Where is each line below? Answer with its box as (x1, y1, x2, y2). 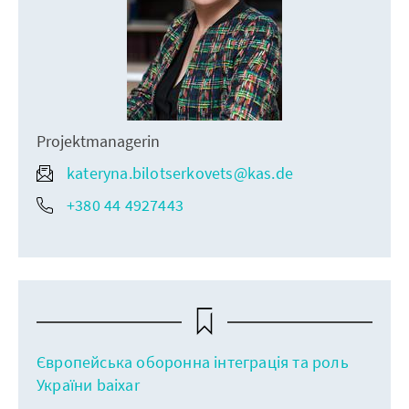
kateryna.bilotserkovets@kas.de (67, 163, 293, 184)
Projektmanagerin (37, 131, 160, 152)
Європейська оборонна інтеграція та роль (37, 351, 349, 373)
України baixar (37, 374, 140, 396)
